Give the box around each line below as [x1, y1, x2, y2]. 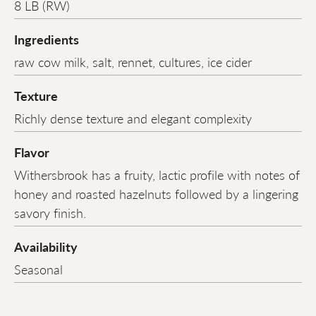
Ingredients [14, 30, 79, 49]
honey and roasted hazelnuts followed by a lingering [14, 185, 298, 203]
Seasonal [14, 260, 63, 279]
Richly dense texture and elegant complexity [14, 109, 252, 128]
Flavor [14, 143, 49, 162]
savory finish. [14, 204, 86, 222]
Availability [14, 238, 78, 256]
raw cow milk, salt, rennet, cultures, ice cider [14, 53, 252, 71]
